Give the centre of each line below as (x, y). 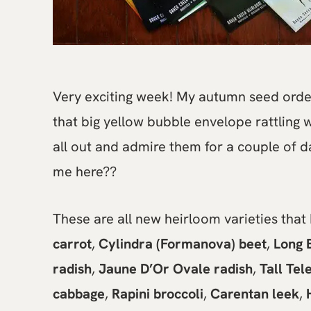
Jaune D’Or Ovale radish (176, 269)
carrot (72, 244)
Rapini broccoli (158, 294)
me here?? (85, 171)
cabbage (79, 294)
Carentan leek (255, 294)
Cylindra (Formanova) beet (183, 244)
